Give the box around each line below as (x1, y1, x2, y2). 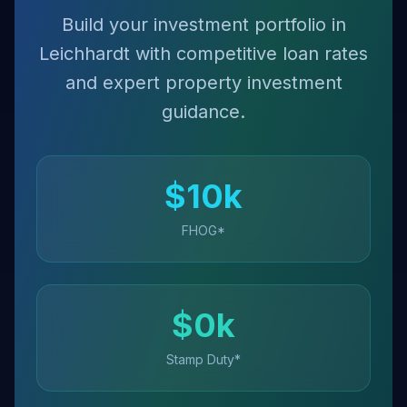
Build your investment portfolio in (61, 14, 346, 35)
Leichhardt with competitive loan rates (39, 43, 368, 65)
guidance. (162, 101, 245, 123)
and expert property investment (65, 72, 342, 94)
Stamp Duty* (166, 352, 241, 367)
